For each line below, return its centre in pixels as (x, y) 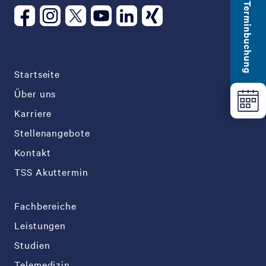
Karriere (33, 113)
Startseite (37, 73)
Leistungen (40, 225)
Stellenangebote (52, 132)
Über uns (35, 93)
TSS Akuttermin (51, 171)
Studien (32, 244)
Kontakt (33, 152)
